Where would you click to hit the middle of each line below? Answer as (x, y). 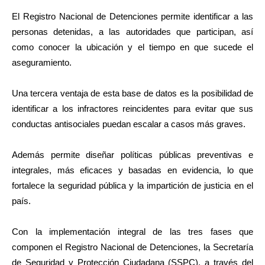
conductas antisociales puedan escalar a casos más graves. (129, 124)
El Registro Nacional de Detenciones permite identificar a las (132, 17)
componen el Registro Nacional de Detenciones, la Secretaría (132, 247)
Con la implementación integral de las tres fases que (132, 232)
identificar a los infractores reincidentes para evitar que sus (132, 109)
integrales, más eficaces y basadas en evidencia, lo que (132, 170)
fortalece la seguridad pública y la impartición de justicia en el (132, 186)
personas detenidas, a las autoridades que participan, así (132, 32)
